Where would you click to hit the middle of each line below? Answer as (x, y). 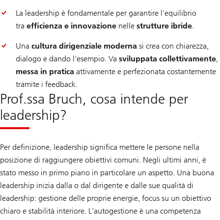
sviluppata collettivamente (167, 59)
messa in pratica (45, 72)
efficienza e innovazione (71, 26)
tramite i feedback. (47, 84)
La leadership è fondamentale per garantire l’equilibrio (106, 13)
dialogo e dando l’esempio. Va (67, 59)
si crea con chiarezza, (173, 46)
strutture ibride (164, 26)
